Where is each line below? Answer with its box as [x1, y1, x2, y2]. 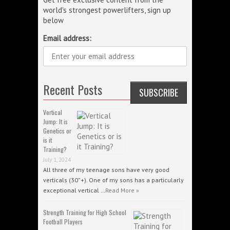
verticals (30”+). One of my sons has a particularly [43, 176, 184, 184]
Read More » [105, 186, 139, 194]
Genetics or [43, 126, 71, 135]
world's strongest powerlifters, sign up [43, 5, 171, 15]
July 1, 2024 [43, 156, 71, 163]
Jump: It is [43, 117, 68, 126]
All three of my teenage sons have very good [43, 166, 169, 174]
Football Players [43, 217, 83, 226]
